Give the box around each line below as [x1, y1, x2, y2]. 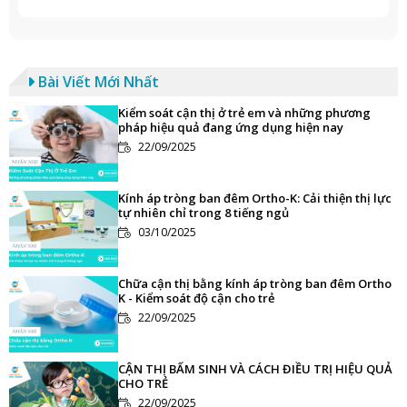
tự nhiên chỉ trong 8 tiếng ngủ [118, 203, 289, 221]
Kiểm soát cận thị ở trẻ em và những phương [118, 104, 371, 121]
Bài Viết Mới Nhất [35, 71, 159, 92]
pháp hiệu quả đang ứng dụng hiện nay [118, 118, 343, 135]
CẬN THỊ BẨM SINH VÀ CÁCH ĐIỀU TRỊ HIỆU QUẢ [118, 360, 392, 377]
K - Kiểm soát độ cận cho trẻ [118, 289, 274, 306]
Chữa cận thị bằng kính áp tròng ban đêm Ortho [118, 274, 392, 292]
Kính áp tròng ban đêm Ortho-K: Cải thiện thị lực [118, 189, 392, 206]
